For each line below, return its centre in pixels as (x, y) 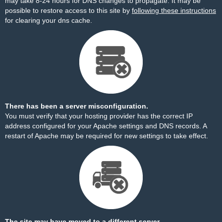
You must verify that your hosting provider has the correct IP (99, 116)
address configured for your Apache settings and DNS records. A (106, 126)
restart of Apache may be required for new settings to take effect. (107, 136)
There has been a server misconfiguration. (77, 106)
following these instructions (174, 10)
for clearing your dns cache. (49, 20)
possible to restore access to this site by (68, 10)
